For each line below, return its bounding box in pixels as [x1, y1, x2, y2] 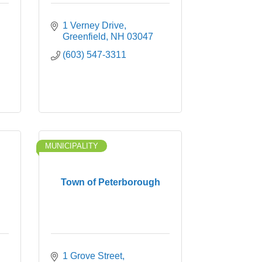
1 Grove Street [63, 251, 122, 261]
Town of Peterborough [60, 177, 160, 187]
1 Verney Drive [63, 20, 124, 30]
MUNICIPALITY [45, 142, 98, 150]
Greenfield [63, 32, 106, 42]
